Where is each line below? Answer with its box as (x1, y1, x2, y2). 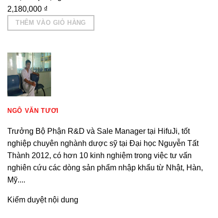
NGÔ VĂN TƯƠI (7, 107, 59, 114)
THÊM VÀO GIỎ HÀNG (16, 18, 86, 26)
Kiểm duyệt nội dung (7, 195, 78, 204)
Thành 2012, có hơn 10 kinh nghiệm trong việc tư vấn (7, 151, 192, 160)
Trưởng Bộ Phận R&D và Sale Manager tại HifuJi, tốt (7, 127, 190, 135)
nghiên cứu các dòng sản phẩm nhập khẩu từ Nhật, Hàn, (7, 163, 203, 172)
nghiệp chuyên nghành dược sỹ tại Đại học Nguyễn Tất (7, 139, 199, 147)
